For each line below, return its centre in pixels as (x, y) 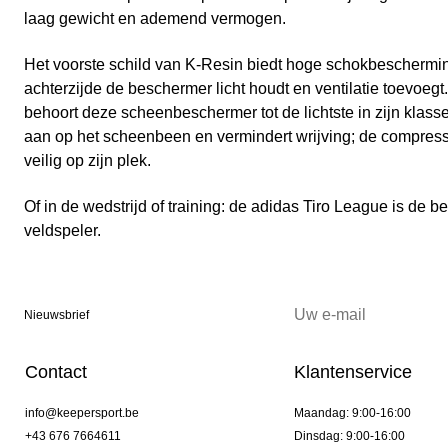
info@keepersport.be (82, 413)
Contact (56, 372)
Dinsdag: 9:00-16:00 (349, 436)
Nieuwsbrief (56, 315)
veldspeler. (62, 231)
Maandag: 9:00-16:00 (352, 413)
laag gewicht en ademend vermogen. (155, 19)
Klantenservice (352, 372)
